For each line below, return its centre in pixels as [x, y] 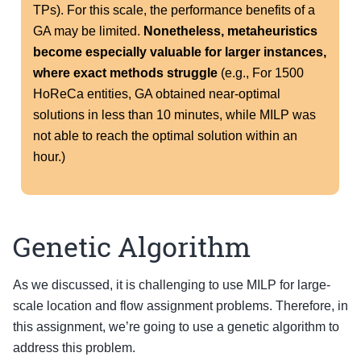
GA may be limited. [88, 31]
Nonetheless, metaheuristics [230, 31]
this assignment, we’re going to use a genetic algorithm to [176, 327]
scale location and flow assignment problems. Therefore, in [180, 306]
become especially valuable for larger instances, [180, 52]
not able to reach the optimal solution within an [165, 136]
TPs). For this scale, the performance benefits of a [174, 10]
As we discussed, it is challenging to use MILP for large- [172, 285]
